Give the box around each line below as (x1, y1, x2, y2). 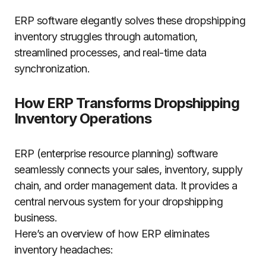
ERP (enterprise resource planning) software (14, 147, 218, 160)
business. (14, 211, 58, 224)
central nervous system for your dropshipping (14, 195, 223, 208)
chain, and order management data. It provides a (14, 179, 237, 192)
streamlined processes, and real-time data (14, 46, 207, 59)
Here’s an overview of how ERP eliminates (14, 227, 210, 240)
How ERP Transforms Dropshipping (14, 94, 240, 112)
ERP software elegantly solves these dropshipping (14, 14, 246, 27)
